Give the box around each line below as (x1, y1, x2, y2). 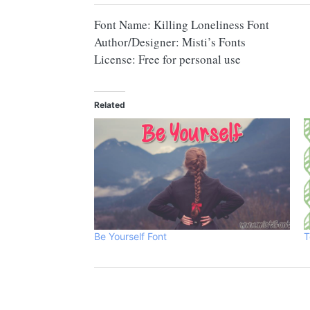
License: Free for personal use (94, 51, 241, 67)
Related (94, 99, 125, 110)
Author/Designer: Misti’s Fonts (94, 33, 246, 50)
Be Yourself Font (94, 230, 167, 243)
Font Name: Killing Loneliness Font (94, 16, 269, 33)
